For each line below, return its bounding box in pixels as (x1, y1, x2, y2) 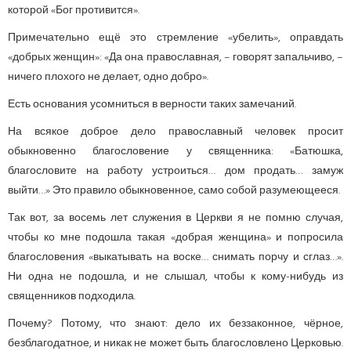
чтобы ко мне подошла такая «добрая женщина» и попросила (8, 228, 343, 247)
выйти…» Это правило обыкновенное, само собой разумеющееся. (8, 181, 340, 200)
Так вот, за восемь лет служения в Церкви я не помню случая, (8, 208, 343, 227)
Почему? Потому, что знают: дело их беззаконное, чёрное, (8, 314, 343, 333)
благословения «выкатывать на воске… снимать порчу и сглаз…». (8, 248, 343, 266)
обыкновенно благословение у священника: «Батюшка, (8, 142, 343, 161)
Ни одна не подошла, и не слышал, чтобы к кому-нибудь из (8, 267, 343, 286)
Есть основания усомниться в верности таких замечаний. (8, 95, 296, 114)
